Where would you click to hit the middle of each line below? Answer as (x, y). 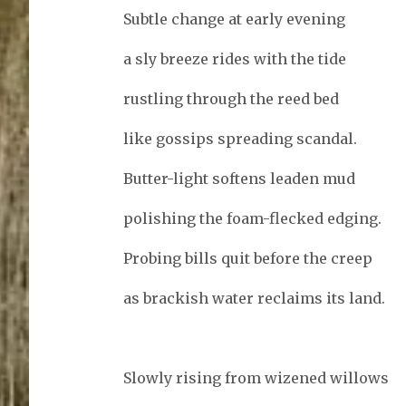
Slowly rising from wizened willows (256, 377)
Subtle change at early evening (234, 19)
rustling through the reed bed (231, 98)
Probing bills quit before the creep (247, 258)
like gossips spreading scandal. (240, 138)
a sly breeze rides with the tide (234, 58)
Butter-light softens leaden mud (239, 178)
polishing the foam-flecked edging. (252, 218)
